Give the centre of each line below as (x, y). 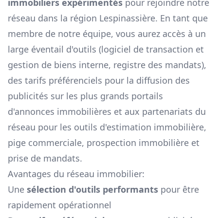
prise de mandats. (45, 158)
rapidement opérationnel (60, 205)
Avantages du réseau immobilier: (76, 174)
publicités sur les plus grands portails (85, 96)
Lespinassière (127, 18)
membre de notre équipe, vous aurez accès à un (107, 34)
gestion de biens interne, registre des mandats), (107, 65)
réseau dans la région (54, 18)
